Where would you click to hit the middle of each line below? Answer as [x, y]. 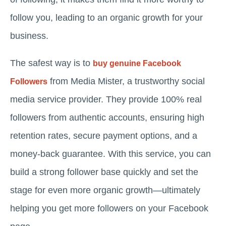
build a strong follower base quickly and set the [104, 172]
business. [29, 36]
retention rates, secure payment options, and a [104, 136]
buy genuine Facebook [137, 64]
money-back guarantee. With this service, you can [110, 154]
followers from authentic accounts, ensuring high [107, 118]
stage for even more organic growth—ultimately [105, 190]
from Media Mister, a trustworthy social [126, 81]
